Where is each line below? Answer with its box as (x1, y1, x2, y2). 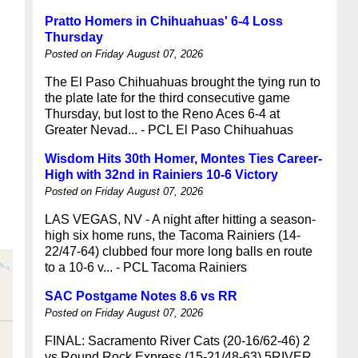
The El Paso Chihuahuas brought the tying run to (45, 75, 320, 89)
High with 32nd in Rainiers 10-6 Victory (45, 168, 278, 181)
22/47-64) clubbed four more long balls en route (45, 245, 312, 258)
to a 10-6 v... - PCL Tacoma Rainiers (45, 261, 247, 274)
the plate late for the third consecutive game (45, 91, 290, 105)
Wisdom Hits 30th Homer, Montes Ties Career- (45, 152, 322, 165)
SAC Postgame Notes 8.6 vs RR (45, 289, 237, 303)
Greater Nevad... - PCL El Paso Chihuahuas (45, 123, 293, 137)
